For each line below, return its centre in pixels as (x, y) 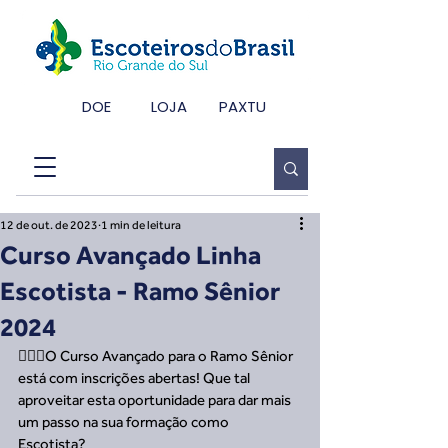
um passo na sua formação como (125, 421)
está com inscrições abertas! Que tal (135, 377)
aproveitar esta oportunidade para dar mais (156, 399)
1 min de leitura (141, 225)
